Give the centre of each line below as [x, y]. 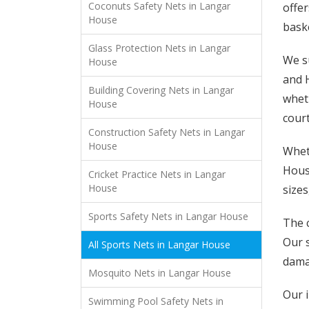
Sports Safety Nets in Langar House [168, 217]
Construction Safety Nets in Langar [167, 132]
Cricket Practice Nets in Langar [157, 175]
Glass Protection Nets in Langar [159, 48]
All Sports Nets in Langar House [159, 245]
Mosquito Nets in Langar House [160, 273]
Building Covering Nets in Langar [161, 90]
